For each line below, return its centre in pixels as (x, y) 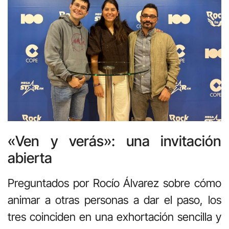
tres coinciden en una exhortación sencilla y (114, 217)
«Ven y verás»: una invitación (114, 141)
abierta (30, 158)
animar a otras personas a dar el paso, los (114, 200)
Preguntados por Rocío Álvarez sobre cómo (114, 183)
